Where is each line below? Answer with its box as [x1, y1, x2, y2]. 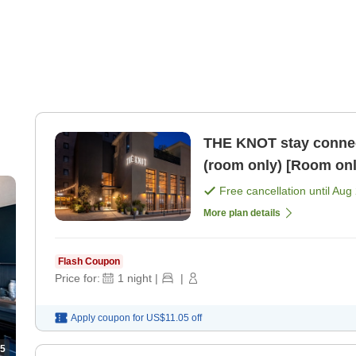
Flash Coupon [58, 256, 120, 268]
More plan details [203, 207, 281, 219]
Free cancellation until [219, 184, 332, 198]
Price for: [55, 272, 100, 285]
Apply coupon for [71, 312, 144, 324]
